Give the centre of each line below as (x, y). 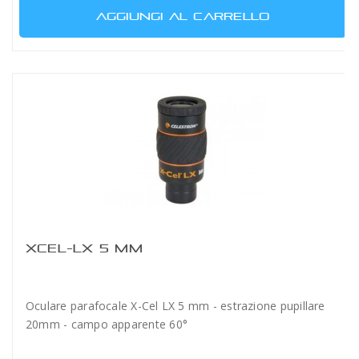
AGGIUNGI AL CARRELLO (183, 16)
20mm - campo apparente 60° (107, 324)
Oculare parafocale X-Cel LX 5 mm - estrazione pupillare (175, 305)
